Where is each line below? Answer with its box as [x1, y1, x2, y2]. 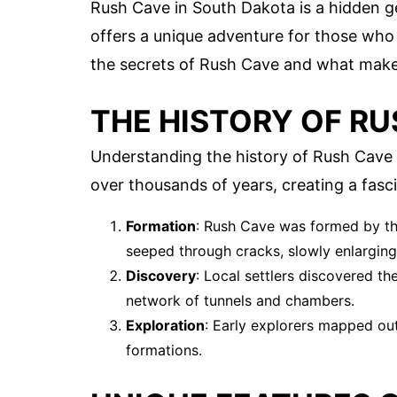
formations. [126, 341, 202, 360]
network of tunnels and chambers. [126, 292, 354, 310]
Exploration [126, 316, 205, 335]
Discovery [126, 267, 196, 285]
